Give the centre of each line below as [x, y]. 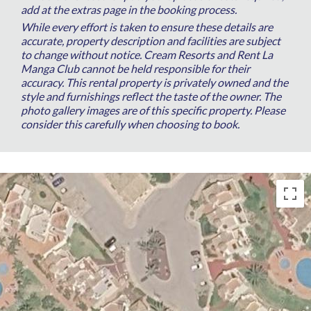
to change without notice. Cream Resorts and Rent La [147, 55]
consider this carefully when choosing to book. [130, 124]
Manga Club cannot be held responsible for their [135, 69]
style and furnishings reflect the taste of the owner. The [151, 96]
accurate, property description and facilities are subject [151, 41]
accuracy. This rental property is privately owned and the [154, 83]
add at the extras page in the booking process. [129, 10]
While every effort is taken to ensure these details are [147, 27]
